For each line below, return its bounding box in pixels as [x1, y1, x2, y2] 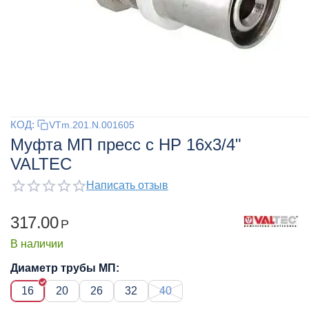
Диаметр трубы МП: [10, 261, 119, 274]
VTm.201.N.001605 [49, 119, 134, 130]
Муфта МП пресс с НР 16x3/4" [10, 135, 241, 154]
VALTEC [10, 154, 72, 173]
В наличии [10, 237, 63, 250]
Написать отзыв [86, 179, 168, 191]
